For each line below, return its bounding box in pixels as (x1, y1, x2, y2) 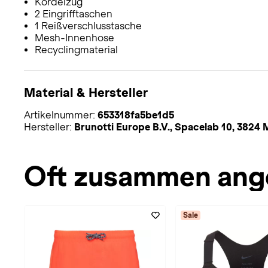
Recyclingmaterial (34, 44, 118, 56)
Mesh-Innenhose (34, 32, 114, 44)
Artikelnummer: (24, 109, 98, 121)
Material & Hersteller (24, 85, 148, 99)
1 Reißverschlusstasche (34, 20, 142, 32)
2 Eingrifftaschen (34, 8, 112, 20)
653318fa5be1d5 (98, 109, 174, 121)
